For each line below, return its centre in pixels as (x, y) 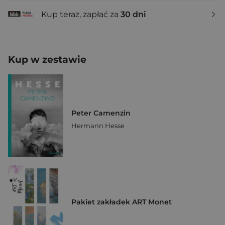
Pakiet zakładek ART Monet (122, 202)
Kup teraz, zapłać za (81, 14)
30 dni (133, 14)
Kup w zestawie (47, 60)
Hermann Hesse (98, 126)
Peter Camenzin (101, 113)
